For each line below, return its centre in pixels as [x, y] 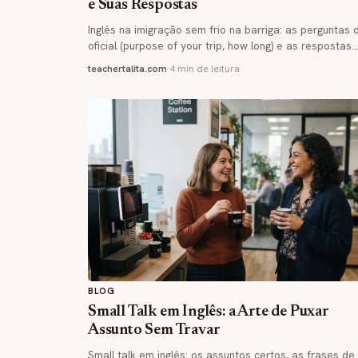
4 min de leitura [205, 69]
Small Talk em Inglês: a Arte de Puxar [209, 312]
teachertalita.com [127, 69]
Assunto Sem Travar [154, 331]
